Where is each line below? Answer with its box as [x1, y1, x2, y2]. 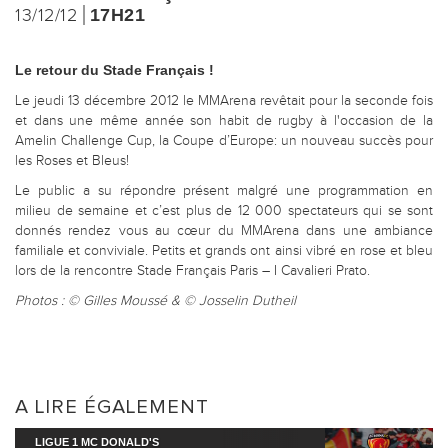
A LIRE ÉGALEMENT [15, 396, 209, 417]
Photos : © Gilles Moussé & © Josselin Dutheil [15, 292, 296, 309]
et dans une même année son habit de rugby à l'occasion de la [15, 112, 433, 129]
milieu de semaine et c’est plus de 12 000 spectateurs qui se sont [15, 202, 433, 219]
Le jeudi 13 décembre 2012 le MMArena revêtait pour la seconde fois [15, 92, 433, 109]
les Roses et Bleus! [15, 152, 129, 169]
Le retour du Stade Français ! [15, 61, 214, 78]
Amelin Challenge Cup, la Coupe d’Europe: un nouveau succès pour [15, 132, 433, 149]
